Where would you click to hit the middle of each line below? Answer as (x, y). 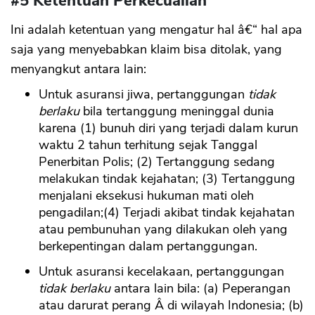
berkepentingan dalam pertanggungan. (148, 246)
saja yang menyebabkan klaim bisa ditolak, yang (146, 50)
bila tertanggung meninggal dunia (177, 111)
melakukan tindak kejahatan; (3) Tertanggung (167, 179)
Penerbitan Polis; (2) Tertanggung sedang (157, 162)
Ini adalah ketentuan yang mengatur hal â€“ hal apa (156, 30)
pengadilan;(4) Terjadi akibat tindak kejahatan (167, 213)
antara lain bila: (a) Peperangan (200, 289)
